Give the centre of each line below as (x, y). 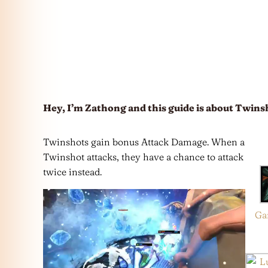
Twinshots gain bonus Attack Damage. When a (144, 142)
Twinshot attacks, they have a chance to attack (143, 157)
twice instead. (72, 172)
